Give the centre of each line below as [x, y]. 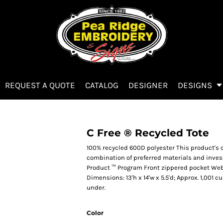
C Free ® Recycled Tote [148, 133]
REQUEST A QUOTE [40, 85]
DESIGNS [196, 85]
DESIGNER [148, 85]
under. [96, 187]
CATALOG [102, 85]
